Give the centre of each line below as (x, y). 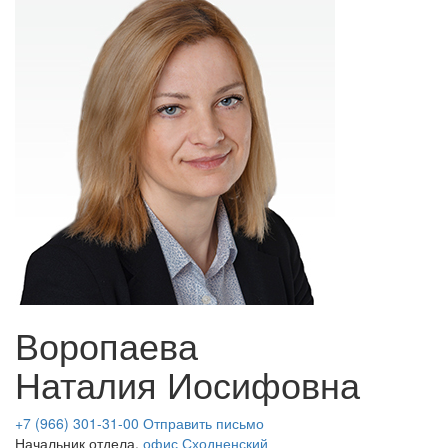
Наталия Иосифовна (187, 383)
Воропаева (106, 344)
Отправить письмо (203, 422)
